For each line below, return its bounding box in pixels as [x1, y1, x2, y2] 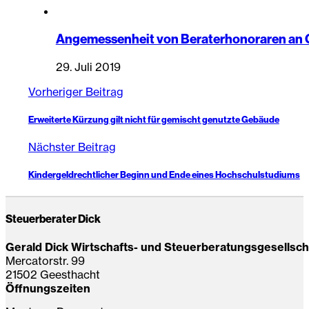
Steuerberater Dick [6, 211, 102, 226]
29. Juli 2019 [55, 59, 121, 74]
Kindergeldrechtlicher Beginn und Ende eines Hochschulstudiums [28, 169, 300, 181]
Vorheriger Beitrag [28, 84, 123, 99]
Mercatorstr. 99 [6, 254, 85, 268]
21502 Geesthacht [6, 268, 100, 282]
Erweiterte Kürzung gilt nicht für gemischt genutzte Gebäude [28, 114, 279, 126]
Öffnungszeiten [6, 281, 90, 296]
